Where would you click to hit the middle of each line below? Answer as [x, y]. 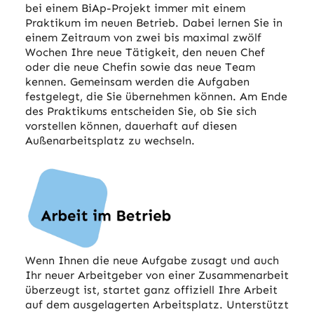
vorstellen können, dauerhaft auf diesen [131, 125]
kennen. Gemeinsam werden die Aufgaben [137, 81]
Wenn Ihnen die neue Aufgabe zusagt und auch [152, 261]
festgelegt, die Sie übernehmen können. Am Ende [156, 96]
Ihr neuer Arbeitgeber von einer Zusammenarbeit [157, 275]
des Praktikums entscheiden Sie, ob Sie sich [141, 111]
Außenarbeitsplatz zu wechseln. [110, 140]
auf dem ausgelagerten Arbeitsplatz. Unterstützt [157, 305]
